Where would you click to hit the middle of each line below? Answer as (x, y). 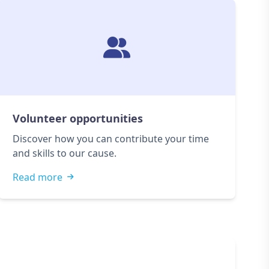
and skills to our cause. (65, 153)
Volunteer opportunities (78, 118)
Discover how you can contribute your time (111, 139)
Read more (38, 177)
